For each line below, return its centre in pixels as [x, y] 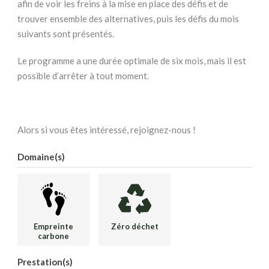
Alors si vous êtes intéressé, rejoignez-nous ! [107, 130]
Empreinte [53, 227]
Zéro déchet [134, 227]
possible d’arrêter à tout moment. [83, 76]
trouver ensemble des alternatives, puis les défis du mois [128, 19]
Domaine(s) [41, 157]
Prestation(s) [45, 262]
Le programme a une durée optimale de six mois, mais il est [132, 61]
